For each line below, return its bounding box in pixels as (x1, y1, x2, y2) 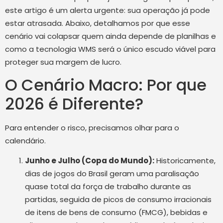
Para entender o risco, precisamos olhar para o (5, 122, 179, 133)
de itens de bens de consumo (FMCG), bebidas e (25, 207, 208, 218)
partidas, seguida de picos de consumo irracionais (25, 194, 212, 205)
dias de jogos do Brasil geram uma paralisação (25, 168, 199, 179)
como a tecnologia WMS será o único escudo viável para (5, 43, 216, 54)
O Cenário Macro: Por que (5, 74, 207, 97)
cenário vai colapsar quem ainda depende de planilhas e (5, 30, 216, 41)
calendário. (5, 135, 46, 146)
